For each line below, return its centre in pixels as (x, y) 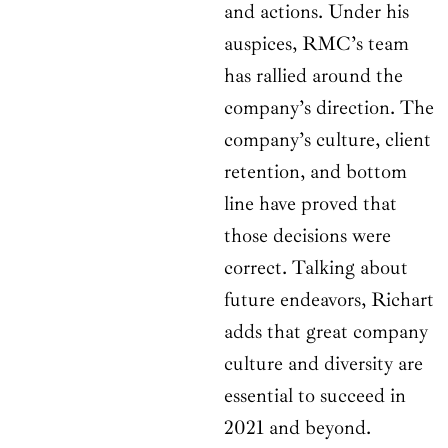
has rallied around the (313, 76)
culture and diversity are (323, 364)
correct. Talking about (316, 268)
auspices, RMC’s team (316, 44)
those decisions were (307, 236)
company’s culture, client (327, 140)
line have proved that (310, 204)
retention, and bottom (315, 172)
